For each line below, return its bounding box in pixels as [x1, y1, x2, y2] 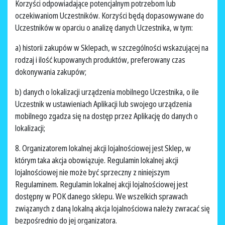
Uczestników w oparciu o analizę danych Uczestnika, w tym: [15, 22, 194, 34]
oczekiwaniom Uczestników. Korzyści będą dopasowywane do [15, 10, 204, 22]
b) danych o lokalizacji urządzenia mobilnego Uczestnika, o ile [15, 86, 199, 98]
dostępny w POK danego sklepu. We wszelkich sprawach [15, 191, 188, 202]
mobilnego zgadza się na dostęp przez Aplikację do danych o [15, 110, 198, 122]
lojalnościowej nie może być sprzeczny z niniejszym [15, 167, 170, 178]
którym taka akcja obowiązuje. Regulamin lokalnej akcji [15, 155, 178, 166]
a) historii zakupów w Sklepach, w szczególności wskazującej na [15, 42, 208, 54]
